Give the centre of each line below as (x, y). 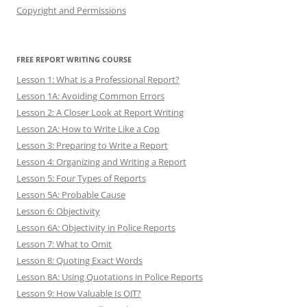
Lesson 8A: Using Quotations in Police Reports (110, 277)
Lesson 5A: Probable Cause (71, 194)
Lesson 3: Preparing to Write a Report (92, 145)
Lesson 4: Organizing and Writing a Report (101, 161)
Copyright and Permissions (71, 10)
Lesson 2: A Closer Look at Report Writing (100, 112)
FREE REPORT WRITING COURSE (74, 59)
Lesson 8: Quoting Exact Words (79, 260)
